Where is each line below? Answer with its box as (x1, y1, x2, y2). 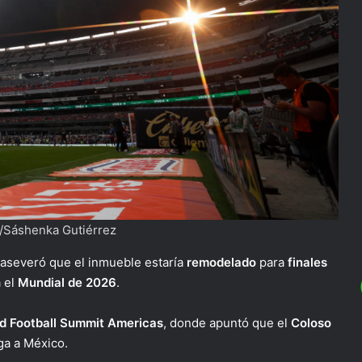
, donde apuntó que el (163, 315, 291, 330)
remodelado (187, 255, 256, 270)
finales (284, 255, 327, 270)
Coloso (291, 315, 331, 330)
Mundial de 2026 (18, 275, 116, 290)
